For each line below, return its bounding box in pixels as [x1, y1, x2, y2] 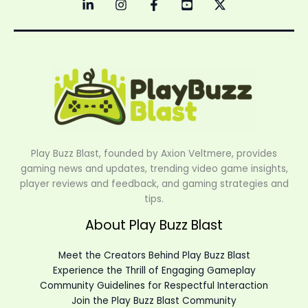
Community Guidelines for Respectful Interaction [40, 278, 268, 292]
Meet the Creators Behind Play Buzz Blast [58, 248, 250, 262]
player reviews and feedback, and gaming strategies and [19, 177, 289, 190]
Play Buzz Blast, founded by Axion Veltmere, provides [31, 146, 277, 160]
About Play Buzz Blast [85, 215, 223, 234]
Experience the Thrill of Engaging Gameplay [52, 263, 256, 277]
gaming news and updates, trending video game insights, [20, 162, 288, 175]
